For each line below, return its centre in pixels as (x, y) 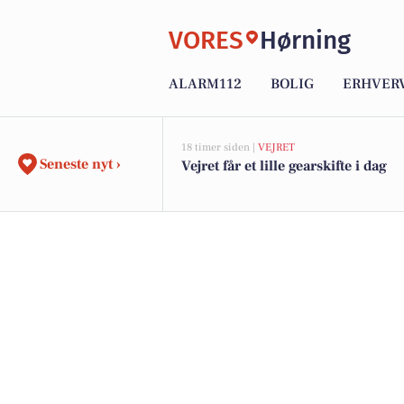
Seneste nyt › (80, 164)
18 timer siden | (220, 147)
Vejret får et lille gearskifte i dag (284, 166)
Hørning (305, 40)
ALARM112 (205, 84)
